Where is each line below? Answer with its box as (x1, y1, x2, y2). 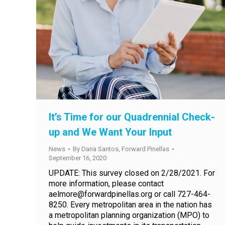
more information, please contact (49, 179, 164, 188)
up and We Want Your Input (49, 126, 172, 138)
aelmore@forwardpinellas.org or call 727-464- (49, 189, 210, 199)
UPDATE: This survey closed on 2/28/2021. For (49, 168, 215, 178)
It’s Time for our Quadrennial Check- (49, 111, 215, 123)
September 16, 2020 (49, 154, 106, 162)
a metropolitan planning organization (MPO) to (49, 210, 209, 220)
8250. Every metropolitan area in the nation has (49, 200, 212, 209)
